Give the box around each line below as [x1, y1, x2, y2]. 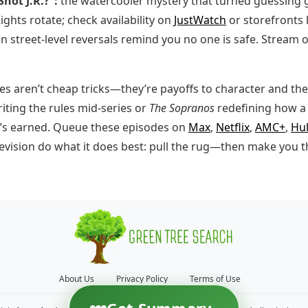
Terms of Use [190, 272, 241, 285]
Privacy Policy [116, 272, 168, 285]
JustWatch [174, 12, 226, 27]
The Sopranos [149, 100, 214, 115]
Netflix [216, 119, 250, 135]
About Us [59, 272, 94, 285]
